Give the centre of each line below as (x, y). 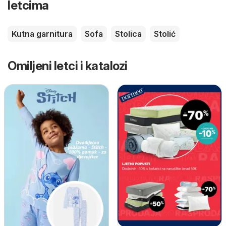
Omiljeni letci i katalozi (68, 66)
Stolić (165, 34)
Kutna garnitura (42, 34)
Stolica (128, 34)
